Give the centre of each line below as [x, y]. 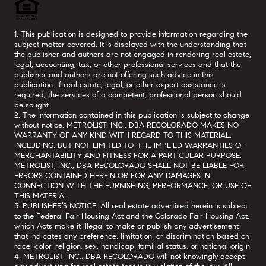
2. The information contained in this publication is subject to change [132, 115]
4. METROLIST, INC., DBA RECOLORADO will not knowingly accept [129, 256]
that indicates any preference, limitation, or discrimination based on [132, 236]
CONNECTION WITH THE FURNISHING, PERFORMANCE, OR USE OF [133, 185]
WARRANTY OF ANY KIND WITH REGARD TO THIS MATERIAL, [123, 135]
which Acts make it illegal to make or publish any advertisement [126, 226]
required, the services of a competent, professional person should [128, 94]
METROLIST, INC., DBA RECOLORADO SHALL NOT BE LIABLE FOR [129, 165]
